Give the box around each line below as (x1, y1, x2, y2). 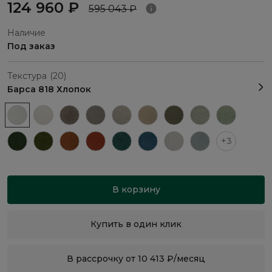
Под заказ (7, 41, 55, 52)
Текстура (7, 70, 47, 82)
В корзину (112, 184, 160, 195)
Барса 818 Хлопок (7, 84, 91, 95)
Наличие (7, 27, 46, 39)
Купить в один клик (90, 219, 182, 230)
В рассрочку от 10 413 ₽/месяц (67, 253, 205, 265)
